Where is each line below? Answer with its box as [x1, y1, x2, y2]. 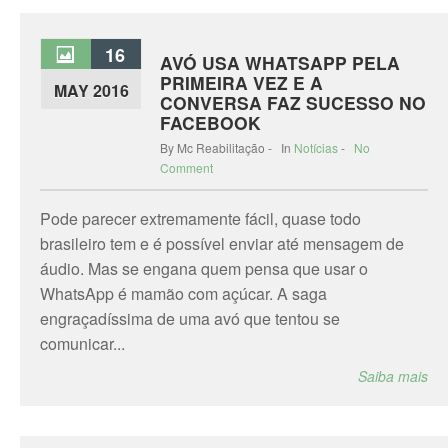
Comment [160, 159, 213, 176]
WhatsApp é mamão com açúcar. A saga [40, 282, 327, 305]
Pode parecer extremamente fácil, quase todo [40, 207, 361, 230]
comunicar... [40, 332, 125, 355]
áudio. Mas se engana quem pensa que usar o [40, 257, 368, 280]
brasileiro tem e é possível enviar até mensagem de [40, 232, 404, 255]
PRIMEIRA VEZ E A [160, 70, 323, 95]
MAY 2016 [53, 79, 129, 102]
